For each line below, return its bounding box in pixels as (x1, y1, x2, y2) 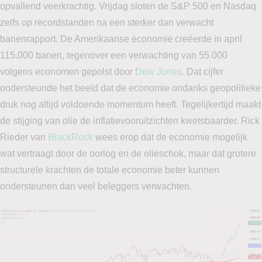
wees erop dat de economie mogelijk (93, 132, 247, 142)
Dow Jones (135, 67, 182, 77)
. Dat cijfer (182, 67, 223, 77)
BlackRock (48, 132, 93, 142)
